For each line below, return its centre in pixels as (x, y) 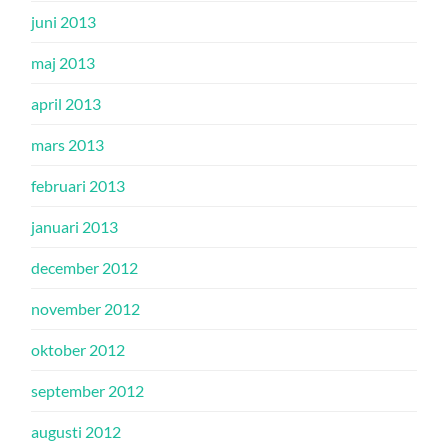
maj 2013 (63, 62)
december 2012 (85, 267)
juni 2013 (64, 21)
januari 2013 (75, 226)
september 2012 (88, 390)
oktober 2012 (78, 349)
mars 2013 (68, 144)
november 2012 (86, 308)
